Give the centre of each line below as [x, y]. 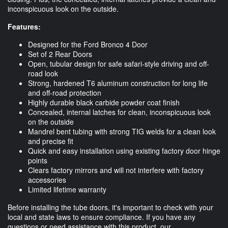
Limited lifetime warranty [67, 190]
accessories [47, 180]
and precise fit [51, 141]
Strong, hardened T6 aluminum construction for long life [118, 83]
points [38, 161]
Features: [24, 27]
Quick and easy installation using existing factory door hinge [124, 151]
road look [43, 74]
